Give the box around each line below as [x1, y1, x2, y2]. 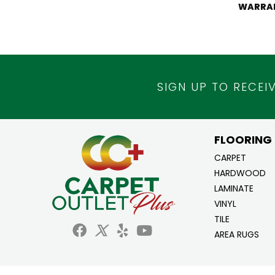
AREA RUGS [214, 228, 259, 241]
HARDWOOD [214, 166, 266, 179]
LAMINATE [214, 182, 254, 195]
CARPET [214, 151, 246, 164]
